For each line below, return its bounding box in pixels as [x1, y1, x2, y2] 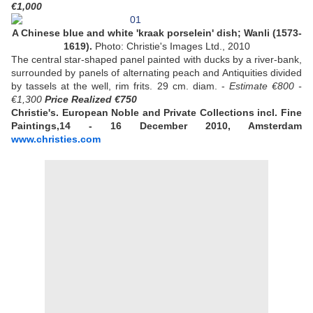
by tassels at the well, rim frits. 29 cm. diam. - [11, 80, 229, 92]
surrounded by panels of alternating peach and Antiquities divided [11, 67, 302, 79]
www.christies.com [11, 133, 101, 145]
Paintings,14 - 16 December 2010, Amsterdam [11, 120, 302, 132]
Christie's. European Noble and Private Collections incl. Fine [11, 107, 302, 119]
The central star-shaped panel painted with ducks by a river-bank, [11, 54, 302, 66]
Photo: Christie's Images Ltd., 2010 [94, 41, 250, 52]
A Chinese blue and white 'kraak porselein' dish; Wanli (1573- [11, 27, 302, 39]
